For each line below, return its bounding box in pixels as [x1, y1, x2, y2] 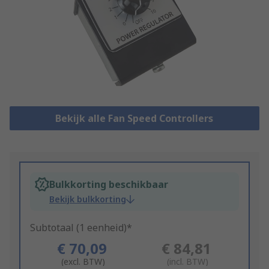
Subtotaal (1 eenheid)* [30, 221, 132, 235]
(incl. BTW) [167, 256, 209, 268]
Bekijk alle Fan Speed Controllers [55, 112, 214, 125]
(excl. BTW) [61, 256, 106, 268]
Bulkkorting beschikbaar [49, 178, 168, 192]
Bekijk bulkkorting [49, 193, 126, 205]
